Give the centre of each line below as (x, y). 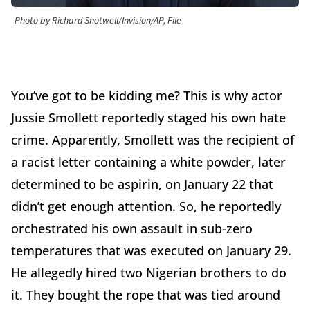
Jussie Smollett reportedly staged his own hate (148, 118)
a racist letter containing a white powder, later (148, 162)
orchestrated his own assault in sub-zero (132, 229)
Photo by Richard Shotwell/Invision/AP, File (98, 21)
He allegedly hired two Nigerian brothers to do (149, 273)
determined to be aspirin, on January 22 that (142, 184)
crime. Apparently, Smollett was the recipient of (153, 140)
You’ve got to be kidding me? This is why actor (147, 96)
